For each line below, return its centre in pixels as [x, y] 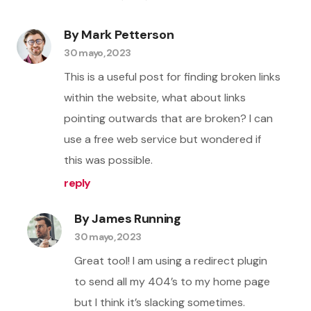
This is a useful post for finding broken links [173, 76]
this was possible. [109, 160]
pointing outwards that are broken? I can [169, 118]
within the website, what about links [155, 97]
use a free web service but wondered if [163, 139]
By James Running [128, 218]
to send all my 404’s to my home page [173, 281]
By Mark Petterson [119, 34]
